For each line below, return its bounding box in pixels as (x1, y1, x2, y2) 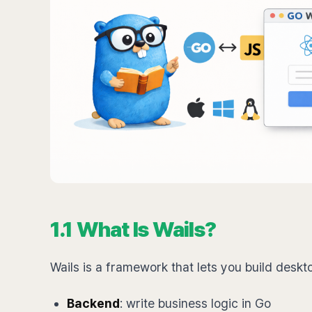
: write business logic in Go (120, 296, 271, 311)
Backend (67, 296, 120, 311)
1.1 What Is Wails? (50, 217, 217, 242)
